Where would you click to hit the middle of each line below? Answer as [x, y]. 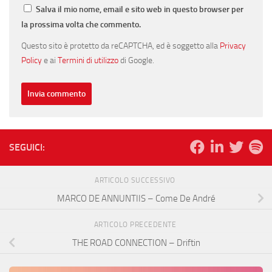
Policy [32, 60]
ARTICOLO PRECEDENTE [136, 225]
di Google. [136, 60]
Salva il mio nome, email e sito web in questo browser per [140, 10]
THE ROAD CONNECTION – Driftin [136, 243]
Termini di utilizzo [88, 60]
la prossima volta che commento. [81, 25]
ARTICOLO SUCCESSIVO [136, 181]
